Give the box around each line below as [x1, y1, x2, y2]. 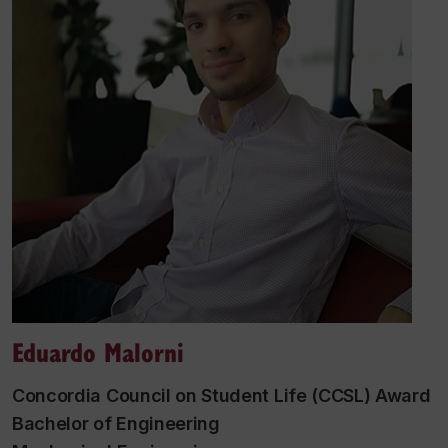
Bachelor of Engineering [12, 413, 220, 434]
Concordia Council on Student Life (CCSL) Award [12, 385, 431, 406]
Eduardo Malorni [12, 333, 184, 370]
